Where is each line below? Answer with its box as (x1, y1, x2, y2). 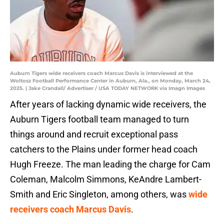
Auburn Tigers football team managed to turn (10, 114, 189, 125)
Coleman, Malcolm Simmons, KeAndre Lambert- (10, 174, 201, 185)
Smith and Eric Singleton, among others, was (10, 189, 188, 200)
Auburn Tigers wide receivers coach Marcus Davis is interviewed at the (10, 70, 193, 77)
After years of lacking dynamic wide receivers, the (10, 99, 206, 110)
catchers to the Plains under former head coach (10, 144, 197, 155)
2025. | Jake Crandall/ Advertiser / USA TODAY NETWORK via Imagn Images (10, 85, 205, 92)
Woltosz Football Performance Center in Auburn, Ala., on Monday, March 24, (10, 77, 210, 84)
